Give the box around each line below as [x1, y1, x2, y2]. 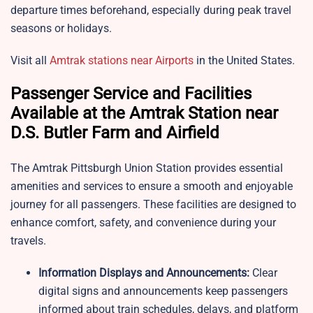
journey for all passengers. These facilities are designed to [10, 198, 296, 212]
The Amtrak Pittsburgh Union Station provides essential [10, 161, 283, 175]
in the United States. [194, 54, 295, 68]
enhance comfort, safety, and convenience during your [10, 216, 276, 230]
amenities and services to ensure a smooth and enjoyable [10, 180, 293, 194]
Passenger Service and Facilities [10, 84, 252, 104]
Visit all [10, 54, 50, 68]
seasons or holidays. [10, 22, 112, 36]
